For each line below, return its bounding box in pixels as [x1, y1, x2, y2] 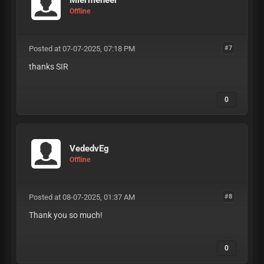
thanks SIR [28, 61, 68, 71]
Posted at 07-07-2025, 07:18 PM [28, 44, 135, 53]
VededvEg [70, 143, 109, 154]
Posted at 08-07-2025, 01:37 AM [28, 192, 135, 202]
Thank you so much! [28, 210, 103, 220]
